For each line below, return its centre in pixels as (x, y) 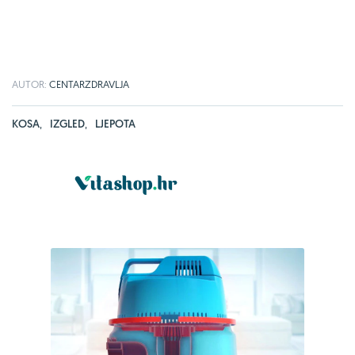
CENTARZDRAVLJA (89, 84)
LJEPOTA (115, 123)
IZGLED (67, 123)
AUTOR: (31, 84)
